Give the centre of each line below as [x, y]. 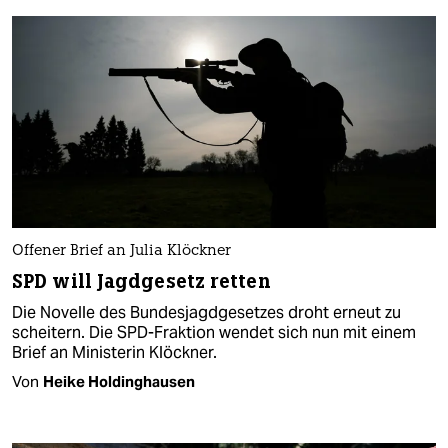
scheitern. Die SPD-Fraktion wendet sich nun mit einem [214, 332]
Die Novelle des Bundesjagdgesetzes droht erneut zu [206, 312]
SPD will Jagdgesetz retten [141, 281]
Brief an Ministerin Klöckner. [114, 352]
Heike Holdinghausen [119, 381]
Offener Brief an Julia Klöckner [121, 251]
